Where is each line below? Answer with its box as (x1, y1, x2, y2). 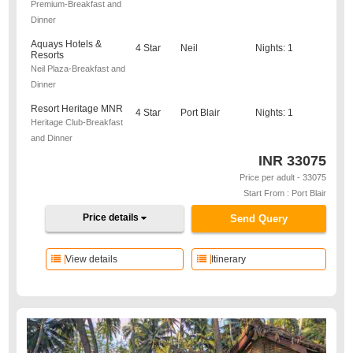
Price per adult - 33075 (239, 173, 326, 182)
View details (65, 254, 118, 265)
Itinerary (210, 254, 246, 265)
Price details (83, 212, 142, 223)
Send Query (229, 213, 288, 225)
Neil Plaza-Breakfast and (31, 64, 126, 73)
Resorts (31, 50, 65, 61)
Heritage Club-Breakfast (31, 117, 124, 127)
